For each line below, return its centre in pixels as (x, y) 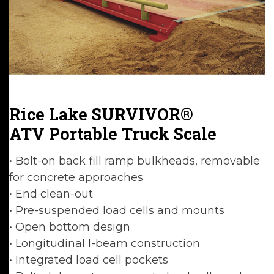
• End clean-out (51, 194)
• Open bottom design (70, 227)
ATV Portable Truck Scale (113, 134)
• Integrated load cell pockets (89, 260)
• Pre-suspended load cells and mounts (117, 210)
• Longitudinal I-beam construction (105, 243)
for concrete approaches (76, 177)
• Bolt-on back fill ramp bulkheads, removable (135, 161)
